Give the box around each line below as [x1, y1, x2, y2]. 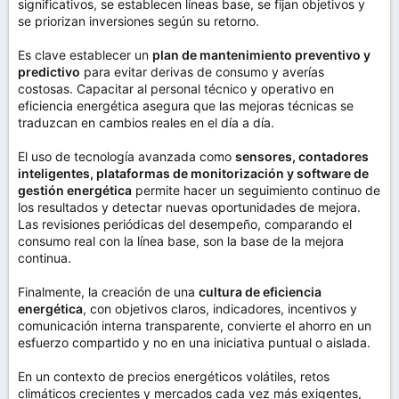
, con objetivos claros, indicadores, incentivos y [83, 301, 357, 316]
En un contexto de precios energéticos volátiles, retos [18, 369, 330, 384]
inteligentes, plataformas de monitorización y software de [18, 166, 369, 181]
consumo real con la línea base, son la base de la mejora [18, 233, 344, 248]
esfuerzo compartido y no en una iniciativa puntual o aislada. [18, 335, 370, 350]
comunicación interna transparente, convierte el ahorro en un [18, 318, 371, 333]
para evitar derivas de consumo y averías [80, 64, 324, 79]
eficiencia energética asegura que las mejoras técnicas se [18, 98, 354, 113]
